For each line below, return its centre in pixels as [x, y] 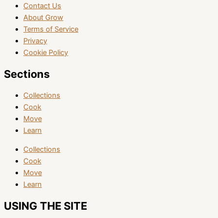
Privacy [35, 41]
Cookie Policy [46, 52]
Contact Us [42, 6]
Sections [27, 74]
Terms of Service [51, 29]
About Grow [43, 17]
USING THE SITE [45, 206]
